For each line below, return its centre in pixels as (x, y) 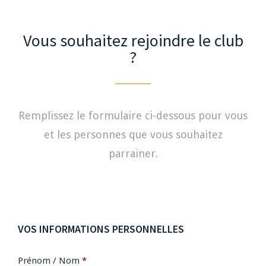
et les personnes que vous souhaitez (133, 134)
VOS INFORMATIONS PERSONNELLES (101, 229)
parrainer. (133, 153)
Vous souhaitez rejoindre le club (133, 40)
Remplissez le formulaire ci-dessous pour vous (133, 115)
